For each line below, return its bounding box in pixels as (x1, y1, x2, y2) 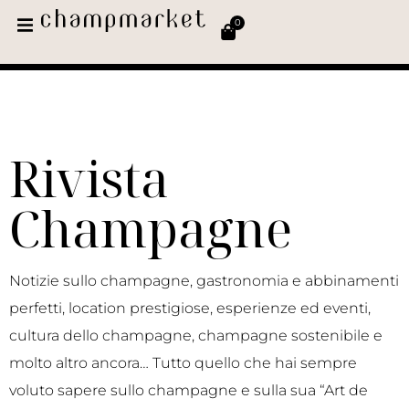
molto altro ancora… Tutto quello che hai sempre (9, 354, 357, 372)
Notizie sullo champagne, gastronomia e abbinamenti (9, 272, 399, 289)
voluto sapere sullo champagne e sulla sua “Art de (9, 382, 368, 399)
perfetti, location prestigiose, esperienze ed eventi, (9, 299, 371, 317)
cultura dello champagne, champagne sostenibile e (9, 327, 383, 344)
